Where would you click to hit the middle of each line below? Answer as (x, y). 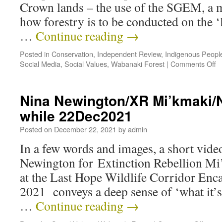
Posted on (36, 129)
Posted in (35, 54)
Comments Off (193, 64)
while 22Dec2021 (76, 116)
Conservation (72, 54)
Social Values (86, 64)
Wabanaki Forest (138, 64)
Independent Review (129, 54)
